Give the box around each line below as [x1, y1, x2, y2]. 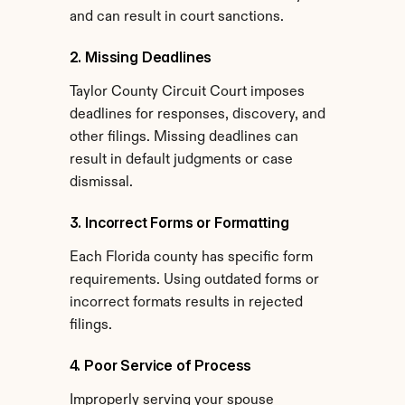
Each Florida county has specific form [69, 250, 313, 265]
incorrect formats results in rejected [69, 296, 303, 310]
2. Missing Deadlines [69, 48, 212, 66]
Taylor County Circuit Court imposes [69, 85, 305, 99]
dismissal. [69, 175, 133, 190]
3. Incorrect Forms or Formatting [69, 213, 289, 231]
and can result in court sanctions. [69, 10, 284, 24]
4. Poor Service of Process [69, 356, 252, 374]
